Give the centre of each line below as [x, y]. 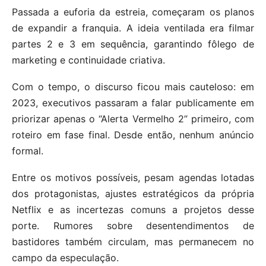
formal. [28, 151]
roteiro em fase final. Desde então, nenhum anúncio [133, 134]
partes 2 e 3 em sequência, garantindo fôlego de [133, 44]
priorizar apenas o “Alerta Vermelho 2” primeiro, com [133, 118]
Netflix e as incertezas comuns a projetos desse [133, 209]
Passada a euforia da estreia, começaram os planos [133, 12]
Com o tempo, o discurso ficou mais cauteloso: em [133, 86]
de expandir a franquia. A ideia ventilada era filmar [133, 28]
